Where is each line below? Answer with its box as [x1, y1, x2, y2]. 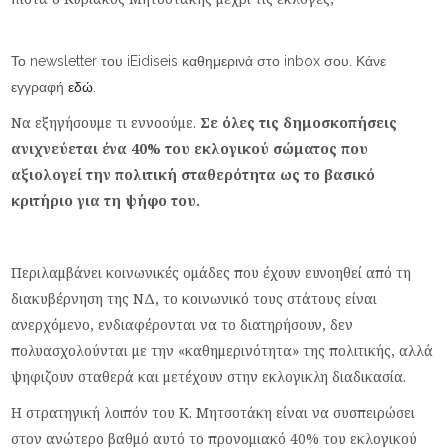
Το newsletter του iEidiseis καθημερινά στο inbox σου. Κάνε [11, 53, 387, 69]
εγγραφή [11, 79, 69, 95]
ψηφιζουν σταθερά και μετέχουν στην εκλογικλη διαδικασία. [11, 367, 407, 386]
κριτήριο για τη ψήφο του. [11, 191, 201, 210]
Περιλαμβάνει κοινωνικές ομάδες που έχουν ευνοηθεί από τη [11, 263, 412, 282]
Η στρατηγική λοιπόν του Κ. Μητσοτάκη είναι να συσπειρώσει [11, 403, 416, 422]
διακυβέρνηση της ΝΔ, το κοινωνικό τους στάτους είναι [11, 289, 378, 308]
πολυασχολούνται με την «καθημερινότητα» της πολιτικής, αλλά [11, 341, 434, 360]
